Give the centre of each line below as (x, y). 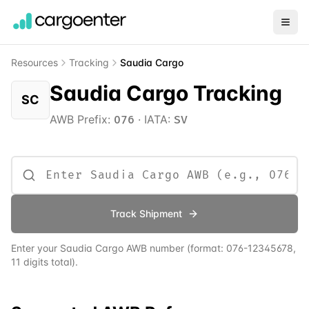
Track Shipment (146, 213)
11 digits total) (43, 262)
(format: (205, 248)
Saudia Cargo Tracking (166, 93)
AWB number (154, 248)
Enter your (36, 248)
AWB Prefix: (82, 119)
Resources (34, 62)
